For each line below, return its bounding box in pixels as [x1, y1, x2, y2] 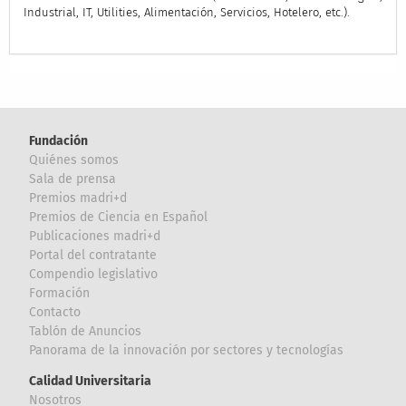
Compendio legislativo [29, 266, 159, 283]
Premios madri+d [29, 190, 128, 207]
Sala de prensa [29, 171, 117, 188]
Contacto [29, 304, 82, 321]
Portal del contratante [29, 247, 158, 264]
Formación [29, 285, 91, 302]
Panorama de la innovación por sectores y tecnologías [29, 343, 344, 359]
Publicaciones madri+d [29, 228, 161, 245]
